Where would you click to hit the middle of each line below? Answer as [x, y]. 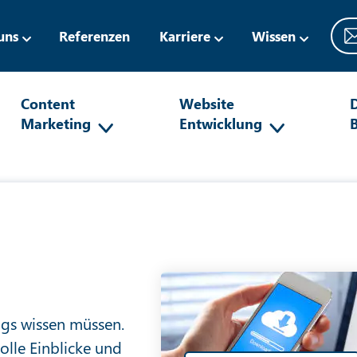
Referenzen [95, 35]
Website [206, 103]
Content [48, 103]
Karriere [185, 35]
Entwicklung [220, 123]
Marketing [56, 123]
